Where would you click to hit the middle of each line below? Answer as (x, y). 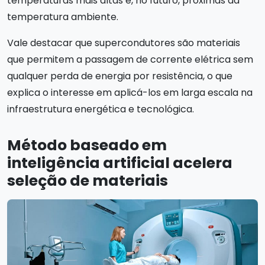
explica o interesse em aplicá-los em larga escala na (130, 93)
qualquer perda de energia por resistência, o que (120, 76)
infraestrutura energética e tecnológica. (101, 109)
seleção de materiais (88, 181)
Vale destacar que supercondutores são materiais (124, 43)
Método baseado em (87, 145)
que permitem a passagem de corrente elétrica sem (130, 59)
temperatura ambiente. (63, 17)
